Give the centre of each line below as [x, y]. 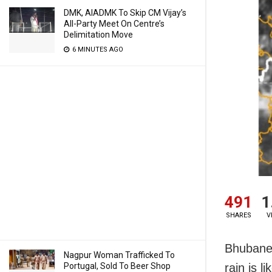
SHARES [238, 216]
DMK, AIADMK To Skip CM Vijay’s [125, 13]
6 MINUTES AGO [97, 49]
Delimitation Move [98, 35]
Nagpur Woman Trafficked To [119, 255]
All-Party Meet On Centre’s [114, 24]
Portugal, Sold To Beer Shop [117, 266]
